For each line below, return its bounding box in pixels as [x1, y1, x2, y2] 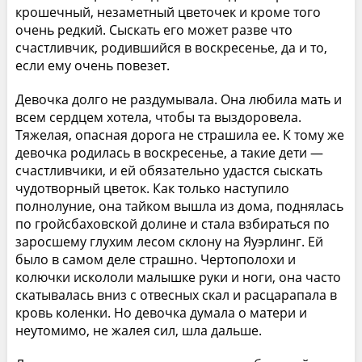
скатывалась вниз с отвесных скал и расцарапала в [15, 285, 337, 304]
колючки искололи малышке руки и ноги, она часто [15, 267, 341, 286]
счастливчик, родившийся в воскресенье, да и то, [15, 38, 327, 57]
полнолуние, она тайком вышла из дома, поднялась [15, 196, 343, 215]
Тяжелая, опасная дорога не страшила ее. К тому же [15, 125, 344, 144]
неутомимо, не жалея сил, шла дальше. [15, 321, 262, 339]
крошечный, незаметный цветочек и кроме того [15, 2, 321, 21]
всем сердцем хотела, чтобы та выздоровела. [15, 107, 301, 126]
